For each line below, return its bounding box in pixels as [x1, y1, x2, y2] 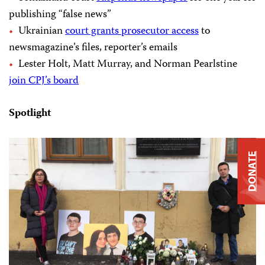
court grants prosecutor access [65, 22, 199, 41]
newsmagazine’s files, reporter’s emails [9, 39, 177, 57]
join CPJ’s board [9, 72, 79, 91]
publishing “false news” [9, 6, 111, 24]
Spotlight [9, 105, 51, 123]
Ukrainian [18, 22, 65, 41]
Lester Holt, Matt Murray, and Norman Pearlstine [18, 56, 237, 74]
